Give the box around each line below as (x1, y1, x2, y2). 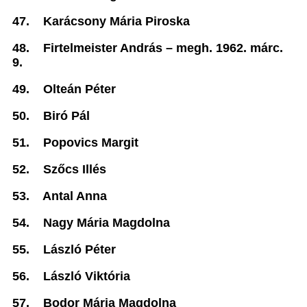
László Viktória (43, 269, 130, 283)
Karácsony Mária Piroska (43, 14, 190, 28)
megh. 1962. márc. (176, 41, 283, 55)
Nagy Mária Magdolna (43, 216, 170, 230)
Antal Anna (42, 189, 107, 203)
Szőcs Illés (43, 162, 106, 176)
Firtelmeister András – (43, 41, 176, 55)
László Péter (43, 243, 116, 256)
